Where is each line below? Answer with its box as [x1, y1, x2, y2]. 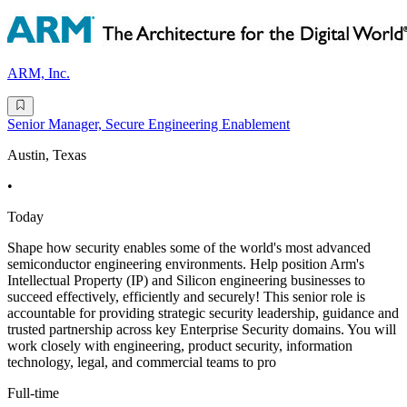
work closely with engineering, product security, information [7, 338, 352, 354]
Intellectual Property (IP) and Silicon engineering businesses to [7, 273, 365, 289]
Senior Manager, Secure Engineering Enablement [7, 116, 290, 133]
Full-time [7, 385, 59, 402]
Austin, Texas [7, 147, 86, 164]
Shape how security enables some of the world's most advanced [7, 240, 371, 256]
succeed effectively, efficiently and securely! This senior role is [7, 289, 365, 305]
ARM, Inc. [7, 65, 70, 81]
